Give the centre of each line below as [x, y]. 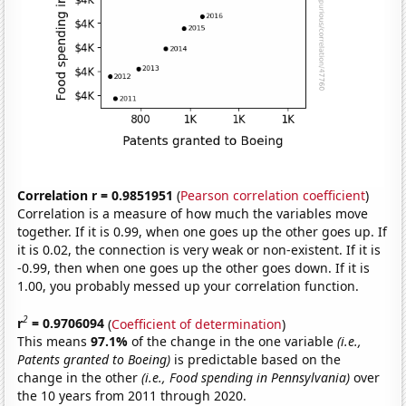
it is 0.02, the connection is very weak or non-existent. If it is [199, 249]
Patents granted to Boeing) [94, 360]
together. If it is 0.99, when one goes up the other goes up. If [203, 231]
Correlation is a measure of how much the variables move [193, 213]
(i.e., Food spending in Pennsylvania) [246, 378]
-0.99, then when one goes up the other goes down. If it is [194, 267]
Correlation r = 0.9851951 [96, 195]
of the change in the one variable [235, 342]
